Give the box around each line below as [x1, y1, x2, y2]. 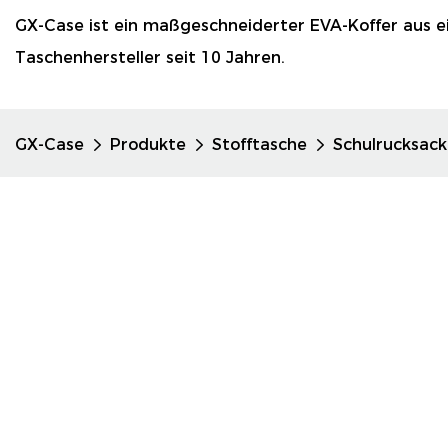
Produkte [110, 135, 186, 154]
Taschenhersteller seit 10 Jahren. [15, 48, 285, 67]
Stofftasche [212, 135, 307, 154]
